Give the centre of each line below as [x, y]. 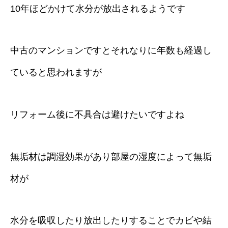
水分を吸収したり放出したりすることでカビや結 [111, 221]
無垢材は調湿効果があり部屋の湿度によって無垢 [111, 156]
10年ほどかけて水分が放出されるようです [98, 8]
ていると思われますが [56, 73]
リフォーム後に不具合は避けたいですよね [97, 114]
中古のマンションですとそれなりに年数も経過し [111, 51]
